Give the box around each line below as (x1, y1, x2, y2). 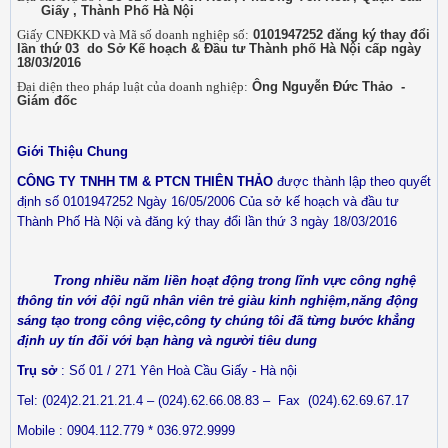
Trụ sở (17, 363, 57, 379)
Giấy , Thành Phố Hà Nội (41, 3, 194, 19)
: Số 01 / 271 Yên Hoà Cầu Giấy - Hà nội (57, 363, 297, 379)
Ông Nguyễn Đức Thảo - (252, 79, 405, 95)
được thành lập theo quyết (273, 174, 431, 190)
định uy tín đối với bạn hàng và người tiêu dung (17, 333, 317, 349)
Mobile (17, 423, 55, 439)
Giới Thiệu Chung (17, 144, 128, 160)
